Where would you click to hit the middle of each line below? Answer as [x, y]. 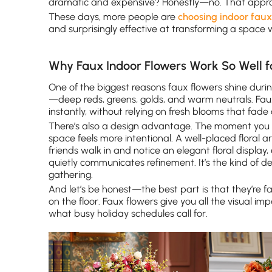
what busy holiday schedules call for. [128, 213]
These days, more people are [113, 17]
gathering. [71, 175]
